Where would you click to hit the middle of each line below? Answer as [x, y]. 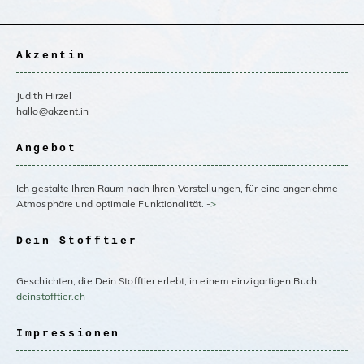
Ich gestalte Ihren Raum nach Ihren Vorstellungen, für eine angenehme [177, 188]
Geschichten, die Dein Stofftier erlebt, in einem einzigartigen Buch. [168, 280]
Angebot [47, 149]
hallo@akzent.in [53, 111]
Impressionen [69, 333]
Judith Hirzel [44, 96]
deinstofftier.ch [51, 296]
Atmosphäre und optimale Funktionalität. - [114, 203]
